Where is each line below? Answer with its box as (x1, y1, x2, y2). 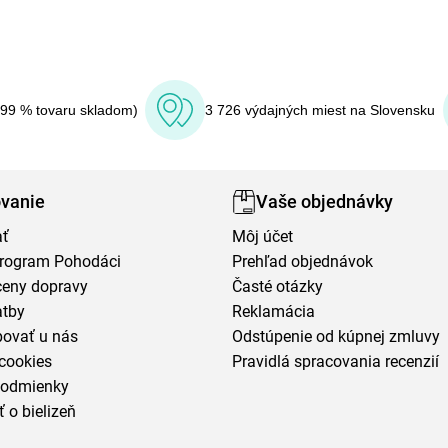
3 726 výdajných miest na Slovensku (205, 101, 435, 118)
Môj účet (232, 226, 294, 246)
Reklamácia (232, 301, 316, 321)
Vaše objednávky (256, 191, 394, 213)
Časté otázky (232, 276, 324, 296)
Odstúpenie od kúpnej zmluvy (232, 326, 441, 346)
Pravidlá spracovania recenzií (232, 351, 440, 371)
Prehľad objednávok (232, 251, 374, 271)
